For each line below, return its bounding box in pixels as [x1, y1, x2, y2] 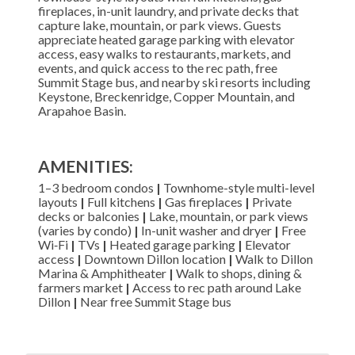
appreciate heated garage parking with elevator [38, 31, 295, 47]
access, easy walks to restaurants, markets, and [38, 45, 291, 61]
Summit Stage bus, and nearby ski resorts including [38, 74, 311, 90]
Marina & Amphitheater [38, 265, 169, 281]
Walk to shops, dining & [174, 265, 302, 281]
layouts [38, 193, 78, 209]
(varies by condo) [38, 222, 134, 238]
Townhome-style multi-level [161, 179, 315, 195]
